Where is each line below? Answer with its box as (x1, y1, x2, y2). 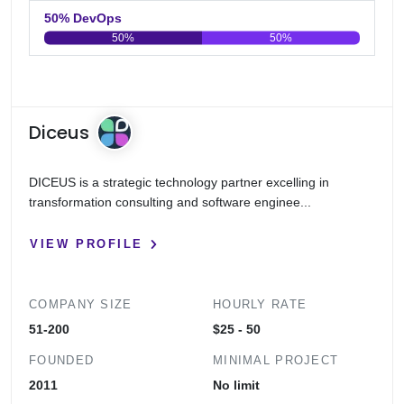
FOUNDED (29, 353, 95, 367)
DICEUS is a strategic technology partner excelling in (29, 175, 330, 190)
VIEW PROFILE (30, 236, 143, 251)
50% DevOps (73, 11, 123, 26)
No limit (213, 377, 260, 392)
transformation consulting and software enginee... (29, 195, 312, 210)
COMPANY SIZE (29, 297, 133, 311)
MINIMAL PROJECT (213, 353, 339, 367)
